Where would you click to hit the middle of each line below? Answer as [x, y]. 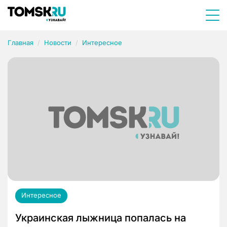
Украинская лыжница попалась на [101, 218]
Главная [21, 43]
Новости [58, 43]
